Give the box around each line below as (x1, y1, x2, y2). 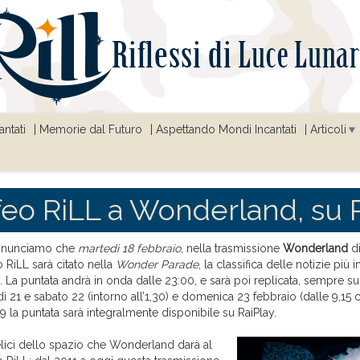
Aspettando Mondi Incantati (155, 123, 297, 137)
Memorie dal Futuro (39, 123, 142, 137)
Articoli (309, 123, 346, 137)
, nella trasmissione (181, 242, 283, 256)
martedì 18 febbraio (78, 242, 181, 256)
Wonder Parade (116, 258, 198, 272)
